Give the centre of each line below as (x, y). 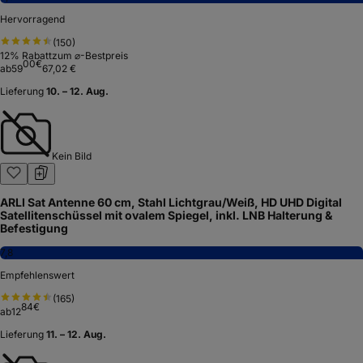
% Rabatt (31, 56)
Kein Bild (72, 156)
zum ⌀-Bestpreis (90, 56)
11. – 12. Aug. (76, 335)
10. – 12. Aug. (77, 92)
